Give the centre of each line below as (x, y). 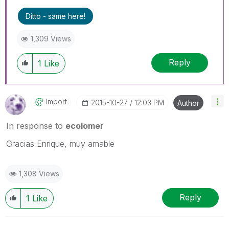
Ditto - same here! (55, 16)
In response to (36, 125)
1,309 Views (51, 38)
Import (56, 101)
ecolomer (85, 125)
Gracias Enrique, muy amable (60, 143)
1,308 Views (39, 173)
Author (188, 103)
